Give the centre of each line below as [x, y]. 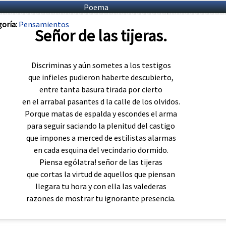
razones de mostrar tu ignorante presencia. [101, 198]
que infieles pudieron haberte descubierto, [101, 77]
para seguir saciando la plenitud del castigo [101, 125]
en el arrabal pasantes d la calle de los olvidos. [101, 101]
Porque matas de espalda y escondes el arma [101, 113]
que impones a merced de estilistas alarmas [101, 137]
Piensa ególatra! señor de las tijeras [101, 162]
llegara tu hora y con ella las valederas [101, 186]
